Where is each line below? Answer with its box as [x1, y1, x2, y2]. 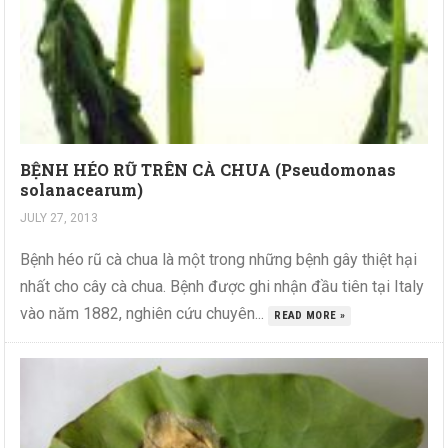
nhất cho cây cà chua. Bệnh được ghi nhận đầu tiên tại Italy [20, 276, 425, 296]
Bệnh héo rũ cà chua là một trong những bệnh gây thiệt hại [20, 249, 418, 269]
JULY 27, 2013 [20, 210, 99, 225]
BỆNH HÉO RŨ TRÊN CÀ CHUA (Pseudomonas [20, 158, 397, 180]
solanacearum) [20, 178, 144, 200]
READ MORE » [274, 308, 346, 322]
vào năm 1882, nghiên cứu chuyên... [20, 303, 269, 323]
